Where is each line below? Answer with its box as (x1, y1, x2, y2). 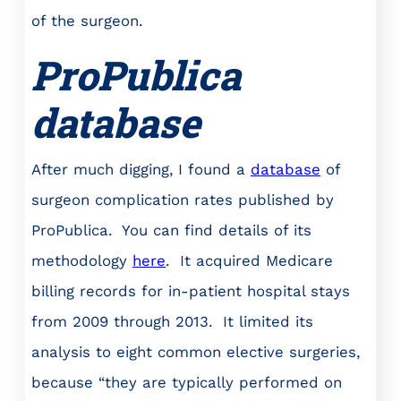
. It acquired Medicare (166, 251, 333, 269)
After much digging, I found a (31, 159, 251, 178)
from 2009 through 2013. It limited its (31, 311, 313, 330)
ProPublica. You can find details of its (31, 220, 311, 239)
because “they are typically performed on (31, 372, 342, 391)
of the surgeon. (31, 11, 142, 30)
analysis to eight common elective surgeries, (31, 342, 360, 361)
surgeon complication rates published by (31, 190, 334, 209)
